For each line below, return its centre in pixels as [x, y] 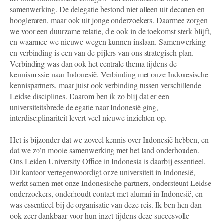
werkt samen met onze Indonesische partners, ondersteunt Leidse [110, 183]
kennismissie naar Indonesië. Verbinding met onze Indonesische [109, 74]
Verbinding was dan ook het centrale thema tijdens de [93, 63]
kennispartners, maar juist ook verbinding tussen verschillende [106, 85]
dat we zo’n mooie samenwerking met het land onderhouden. [105, 150]
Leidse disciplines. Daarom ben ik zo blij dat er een [90, 96]
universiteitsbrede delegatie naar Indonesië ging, [84, 107]
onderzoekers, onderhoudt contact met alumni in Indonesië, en [106, 193]
